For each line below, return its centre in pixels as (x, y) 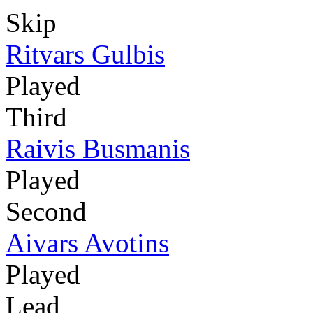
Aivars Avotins (87, 243)
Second (46, 212)
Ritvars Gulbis (85, 54)
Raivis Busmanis (98, 149)
